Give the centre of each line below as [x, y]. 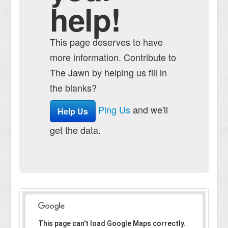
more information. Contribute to [113, 57]
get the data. [75, 130]
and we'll [149, 110]
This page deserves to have [106, 42]
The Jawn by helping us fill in [108, 72]
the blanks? [73, 88]
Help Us [73, 111]
